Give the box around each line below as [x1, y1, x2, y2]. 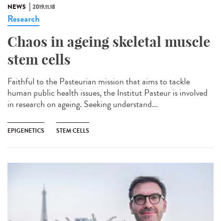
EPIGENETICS [7, 126, 44, 136]
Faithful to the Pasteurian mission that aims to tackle [7, 75, 190, 88]
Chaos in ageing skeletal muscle [7, 33, 210, 51]
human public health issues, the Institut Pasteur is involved [7, 86, 208, 100]
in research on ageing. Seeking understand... [7, 98, 158, 111]
